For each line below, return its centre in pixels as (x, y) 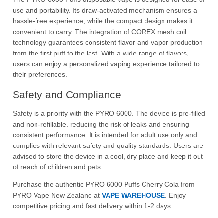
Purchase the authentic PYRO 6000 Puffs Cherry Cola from (103, 184)
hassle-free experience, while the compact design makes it (102, 21)
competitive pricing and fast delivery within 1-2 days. (92, 206)
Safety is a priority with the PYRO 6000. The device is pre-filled (109, 113)
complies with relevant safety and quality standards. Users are (108, 145)
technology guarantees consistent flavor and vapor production (108, 42)
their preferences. (40, 74)
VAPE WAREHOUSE (133, 195)
